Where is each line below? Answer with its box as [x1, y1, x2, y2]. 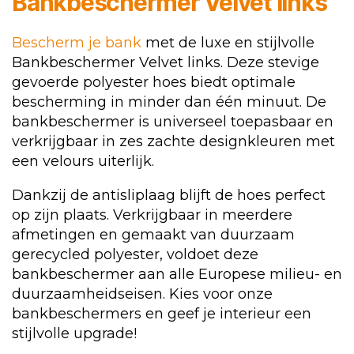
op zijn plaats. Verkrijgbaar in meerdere [12, 206, 292, 224]
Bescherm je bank [12, 34, 141, 52]
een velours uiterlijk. [12, 153, 154, 171]
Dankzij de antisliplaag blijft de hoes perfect [12, 186, 326, 205]
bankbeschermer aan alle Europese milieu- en [12, 265, 342, 284]
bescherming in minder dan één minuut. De [12, 93, 326, 111]
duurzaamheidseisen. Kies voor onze [12, 285, 273, 303]
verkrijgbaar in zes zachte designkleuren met [12, 133, 335, 151]
